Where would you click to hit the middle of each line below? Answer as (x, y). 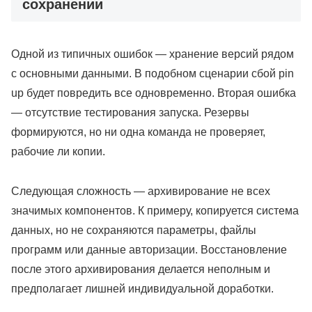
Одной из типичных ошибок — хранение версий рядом (153, 54)
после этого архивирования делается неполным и (141, 269)
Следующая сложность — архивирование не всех (141, 191)
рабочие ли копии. (58, 151)
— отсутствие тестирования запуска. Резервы (130, 112)
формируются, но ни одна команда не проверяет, (138, 132)
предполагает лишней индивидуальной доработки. (142, 288)
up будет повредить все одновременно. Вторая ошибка (154, 93)
